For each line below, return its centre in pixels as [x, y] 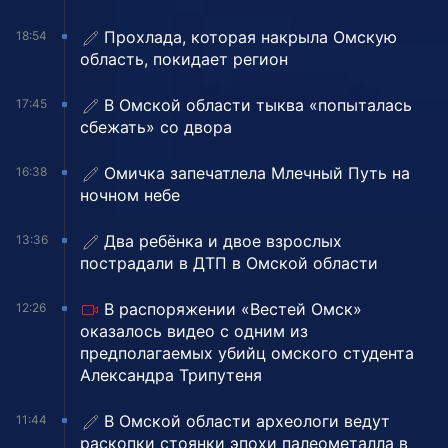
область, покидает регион [184, 59]
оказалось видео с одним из [194, 331]
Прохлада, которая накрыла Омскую [250, 37]
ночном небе [130, 195]
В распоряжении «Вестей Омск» [233, 309]
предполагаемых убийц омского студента [247, 353]
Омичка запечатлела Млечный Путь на [257, 173]
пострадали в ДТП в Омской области [229, 263]
